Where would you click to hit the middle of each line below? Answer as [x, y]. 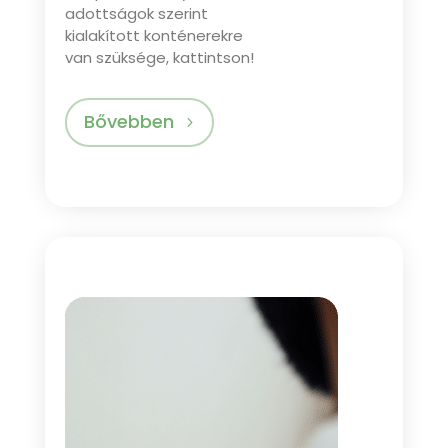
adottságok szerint [136, 13]
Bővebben [129, 122]
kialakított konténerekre [153, 35]
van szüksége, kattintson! [159, 57]
